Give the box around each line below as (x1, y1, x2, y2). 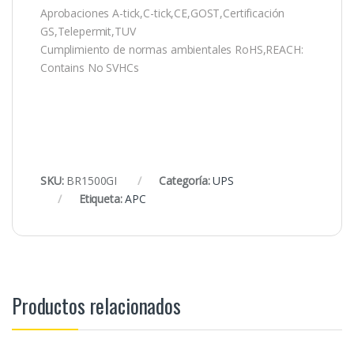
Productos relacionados (12, 290, 181, 320)
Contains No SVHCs (40, 59, 139, 75)
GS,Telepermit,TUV (40, 23, 136, 39)
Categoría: (158, 172, 213, 188)
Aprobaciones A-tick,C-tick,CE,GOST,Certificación (40, 5, 285, 21)
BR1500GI (66, 172, 118, 188)
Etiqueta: (78, 190, 126, 206)
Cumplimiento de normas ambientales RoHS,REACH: (40, 41, 303, 57)
